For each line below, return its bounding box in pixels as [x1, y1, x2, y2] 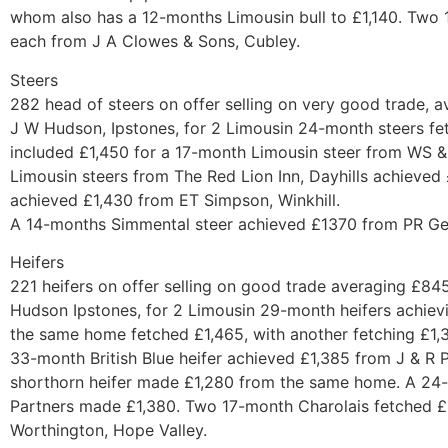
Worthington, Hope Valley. [10, 420, 207, 441]
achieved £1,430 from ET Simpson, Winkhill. [10, 189, 340, 210]
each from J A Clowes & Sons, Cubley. [10, 31, 300, 52]
